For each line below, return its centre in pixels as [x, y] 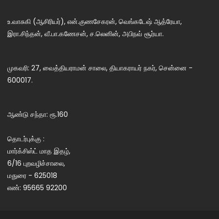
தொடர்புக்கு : [26, 139]
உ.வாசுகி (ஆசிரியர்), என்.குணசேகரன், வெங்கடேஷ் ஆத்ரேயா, [95, 21]
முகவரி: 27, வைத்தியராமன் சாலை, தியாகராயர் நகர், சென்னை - [100, 68]
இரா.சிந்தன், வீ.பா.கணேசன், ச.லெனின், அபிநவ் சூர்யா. [86, 33]
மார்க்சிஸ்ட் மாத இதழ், [39, 151]
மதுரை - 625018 [32, 176]
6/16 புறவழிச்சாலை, [36, 164]
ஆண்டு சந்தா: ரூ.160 [38, 115]
